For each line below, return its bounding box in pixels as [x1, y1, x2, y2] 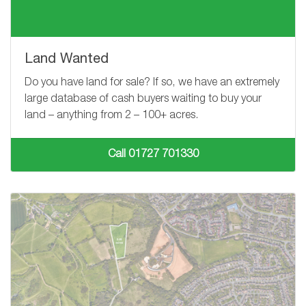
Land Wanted [25, 53, 109, 67]
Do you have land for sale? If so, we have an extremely [25, 77, 279, 89]
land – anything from [25, 110, 125, 122]
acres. [167, 110, 198, 122]
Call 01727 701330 [107, 149, 199, 161]
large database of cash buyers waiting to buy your [25, 94, 262, 105]
